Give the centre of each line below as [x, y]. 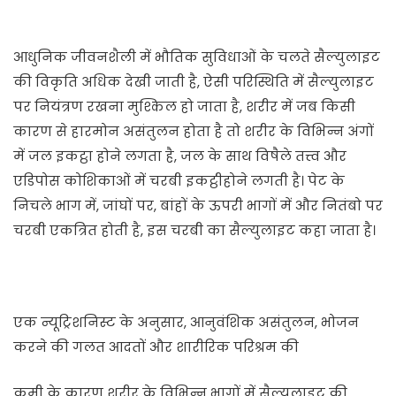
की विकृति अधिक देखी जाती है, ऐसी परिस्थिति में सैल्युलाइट [194, 82]
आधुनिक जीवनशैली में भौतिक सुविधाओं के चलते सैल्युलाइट [197, 57]
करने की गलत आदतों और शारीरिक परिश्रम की [156, 347]
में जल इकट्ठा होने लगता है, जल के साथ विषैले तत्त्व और [180, 156]
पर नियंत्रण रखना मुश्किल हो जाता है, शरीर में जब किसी [184, 107]
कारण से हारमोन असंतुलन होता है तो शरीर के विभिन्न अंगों [194, 131]
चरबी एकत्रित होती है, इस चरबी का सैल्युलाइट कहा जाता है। [194, 230]
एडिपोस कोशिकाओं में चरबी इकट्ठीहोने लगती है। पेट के [179, 181]
